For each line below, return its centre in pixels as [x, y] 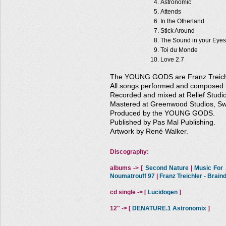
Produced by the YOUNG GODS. [162, 113]
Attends [171, 12]
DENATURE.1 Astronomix [169, 208]
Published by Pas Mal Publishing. [163, 122]
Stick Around [178, 31]
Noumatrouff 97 [132, 176]
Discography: [129, 152]
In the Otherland [182, 21]
